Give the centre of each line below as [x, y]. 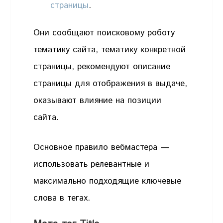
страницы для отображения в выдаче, [111, 84]
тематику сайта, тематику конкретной [110, 50]
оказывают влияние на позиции [98, 101]
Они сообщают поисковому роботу [104, 33]
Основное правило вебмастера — [102, 147]
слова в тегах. [62, 198]
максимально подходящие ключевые [108, 181]
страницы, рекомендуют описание [102, 67]
